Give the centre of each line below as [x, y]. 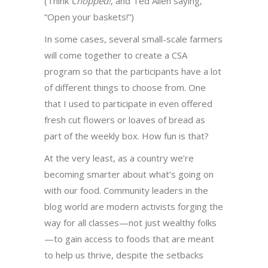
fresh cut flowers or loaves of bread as [125, 119]
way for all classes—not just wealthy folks [130, 222]
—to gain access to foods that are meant [129, 238]
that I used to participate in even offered [128, 103]
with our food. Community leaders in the [126, 190]
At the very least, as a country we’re [119, 158]
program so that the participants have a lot [133, 71]
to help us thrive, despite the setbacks [124, 255]
